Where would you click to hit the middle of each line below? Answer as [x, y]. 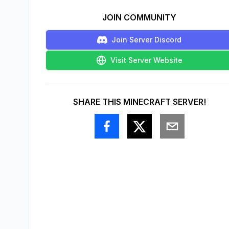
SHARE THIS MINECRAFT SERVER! [139, 102]
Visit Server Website [146, 60]
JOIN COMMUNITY [139, 17]
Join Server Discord [146, 40]
